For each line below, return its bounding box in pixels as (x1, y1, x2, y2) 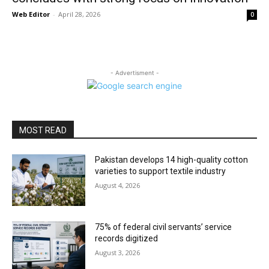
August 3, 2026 (95, 247, 141, 257)
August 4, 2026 (95, 181, 141, 190)
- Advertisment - (110, 69, 159, 76)
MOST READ (19, 125, 67, 135)
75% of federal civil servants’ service (95, 222, 232, 232)
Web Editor (12, 10, 50, 19)
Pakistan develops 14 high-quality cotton (95, 155, 249, 165)
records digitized (95, 233, 159, 243)
